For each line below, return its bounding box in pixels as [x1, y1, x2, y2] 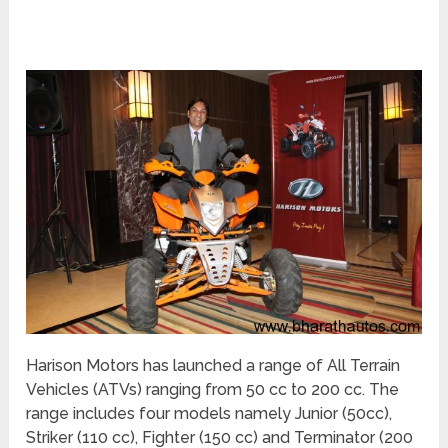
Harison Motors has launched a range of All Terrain [26, 355, 401, 375]
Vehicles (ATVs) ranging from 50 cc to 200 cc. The [26, 379, 400, 399]
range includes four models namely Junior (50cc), [26, 403, 393, 423]
